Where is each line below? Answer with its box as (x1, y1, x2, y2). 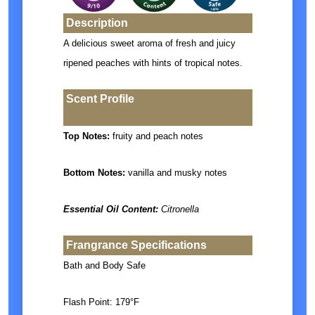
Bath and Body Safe (63, 260, 146, 271)
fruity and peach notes (109, 131, 203, 142)
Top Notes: (63, 131, 110, 142)
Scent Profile (65, 93, 134, 105)
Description (65, 17, 128, 30)
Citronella (157, 204, 199, 215)
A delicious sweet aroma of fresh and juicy (63, 38, 236, 49)
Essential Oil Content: (63, 204, 158, 215)
